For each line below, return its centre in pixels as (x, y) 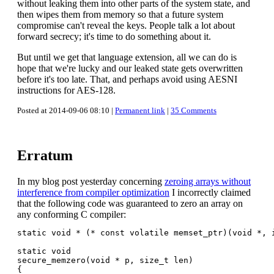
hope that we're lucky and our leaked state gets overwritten (130, 68)
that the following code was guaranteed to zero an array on (130, 204)
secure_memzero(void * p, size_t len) (105, 261)
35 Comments (194, 110)
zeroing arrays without (208, 182)
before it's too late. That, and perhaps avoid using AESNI (127, 79)
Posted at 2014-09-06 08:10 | (66, 110)
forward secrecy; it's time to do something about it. (114, 36)
